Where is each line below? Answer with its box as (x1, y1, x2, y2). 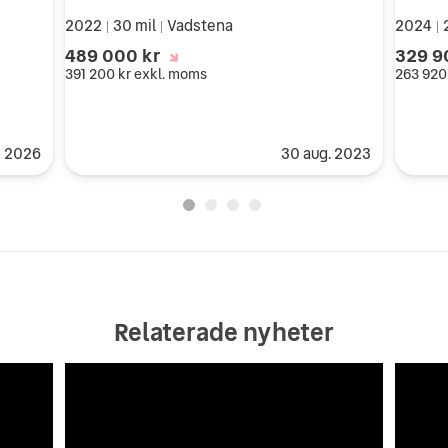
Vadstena (166, 13, 233, 37)
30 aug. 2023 (281, 141, 372, 165)
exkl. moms (133, 63, 207, 84)
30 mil (109, 13, 159, 37)
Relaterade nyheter (114, 314, 334, 350)
